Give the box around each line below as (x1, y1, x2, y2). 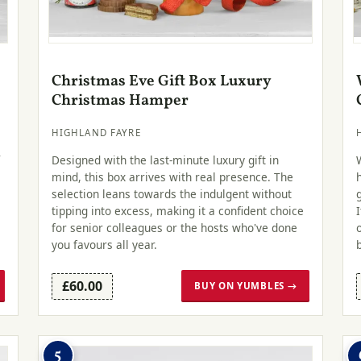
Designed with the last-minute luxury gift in (51, 151, 279, 168)
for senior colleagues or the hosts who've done (51, 219, 297, 235)
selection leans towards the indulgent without (51, 185, 292, 201)
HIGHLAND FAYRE (51, 127, 141, 139)
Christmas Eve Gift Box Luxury (51, 70, 272, 92)
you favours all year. (51, 236, 157, 252)
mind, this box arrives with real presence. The (51, 168, 293, 185)
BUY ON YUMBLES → (194, 280, 297, 293)
